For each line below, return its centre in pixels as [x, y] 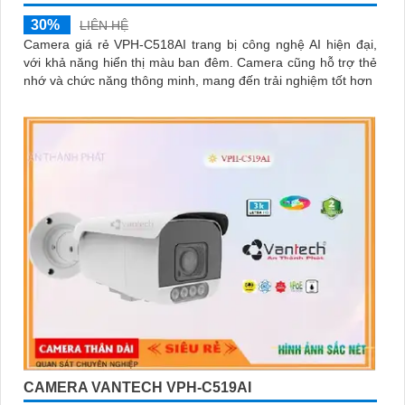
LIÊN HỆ [104, 26]
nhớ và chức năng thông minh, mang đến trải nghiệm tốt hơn [198, 81]
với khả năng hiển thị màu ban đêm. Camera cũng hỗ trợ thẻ [130, 63]
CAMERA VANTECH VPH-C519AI [137, 387]
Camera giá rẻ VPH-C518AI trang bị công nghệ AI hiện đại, [200, 45]
